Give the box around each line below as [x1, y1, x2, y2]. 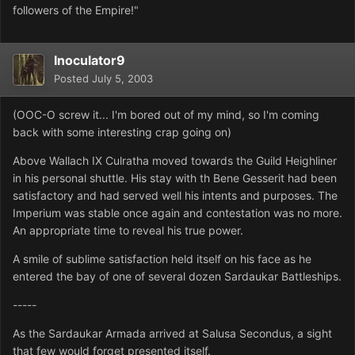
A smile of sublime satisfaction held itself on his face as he [13, 252, 311, 266]
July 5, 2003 [92, 72, 153, 86]
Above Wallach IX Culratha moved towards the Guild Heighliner [13, 154, 337, 168]
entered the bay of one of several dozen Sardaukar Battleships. [13, 269, 342, 284]
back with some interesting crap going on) [13, 125, 231, 139]
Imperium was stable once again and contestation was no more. [13, 206, 342, 220]
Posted [54, 72, 92, 86]
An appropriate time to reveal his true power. [13, 223, 243, 238]
